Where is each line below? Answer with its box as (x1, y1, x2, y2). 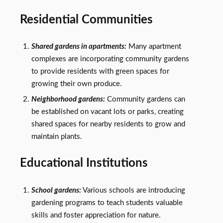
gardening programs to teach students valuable (31, 199, 183, 207)
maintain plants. (31, 132, 82, 140)
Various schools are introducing (81, 186, 185, 194)
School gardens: (31, 186, 81, 194)
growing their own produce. (31, 80, 122, 88)
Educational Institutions (20, 157, 148, 170)
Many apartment (126, 42, 181, 50)
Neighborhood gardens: (31, 95, 105, 103)
